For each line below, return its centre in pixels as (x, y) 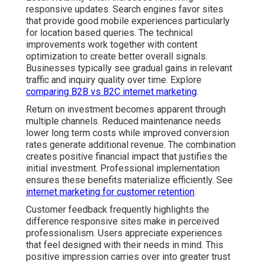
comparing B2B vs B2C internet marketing (111, 91)
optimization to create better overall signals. (117, 56)
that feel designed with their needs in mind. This (125, 245)
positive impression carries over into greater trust (128, 256)
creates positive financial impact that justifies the (127, 156)
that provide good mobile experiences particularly (128, 21)
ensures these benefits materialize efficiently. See (129, 180)
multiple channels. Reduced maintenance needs (123, 121)
